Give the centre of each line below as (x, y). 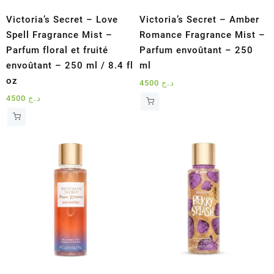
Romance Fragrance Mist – (203, 35)
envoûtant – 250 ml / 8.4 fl (70, 65)
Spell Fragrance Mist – (59, 35)
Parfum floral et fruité (57, 50)
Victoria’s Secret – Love (62, 19)
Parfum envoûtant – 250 (197, 50)
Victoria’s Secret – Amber (200, 19)
